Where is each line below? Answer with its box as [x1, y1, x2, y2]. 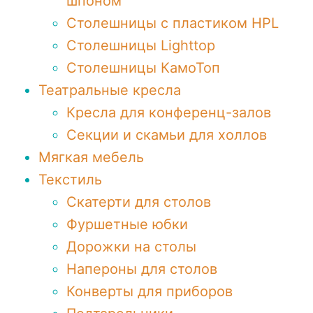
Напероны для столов [66, 261, 217, 277]
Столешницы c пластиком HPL [66, 15, 279, 31]
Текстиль [38, 171, 102, 188]
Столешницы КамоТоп [66, 59, 220, 76]
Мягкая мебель [38, 149, 144, 166]
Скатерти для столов [66, 194, 211, 210]
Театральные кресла [38, 82, 181, 99]
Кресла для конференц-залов [66, 104, 271, 121]
